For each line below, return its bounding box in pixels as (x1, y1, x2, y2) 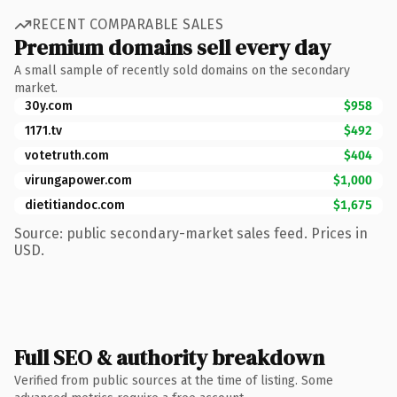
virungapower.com (25, 172, 132, 188)
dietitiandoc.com (25, 197, 125, 213)
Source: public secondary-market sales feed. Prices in (14, 224, 368, 242)
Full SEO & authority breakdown (14, 342, 324, 372)
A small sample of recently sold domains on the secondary (14, 62, 350, 78)
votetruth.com (25, 147, 109, 163)
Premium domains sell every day (14, 32, 331, 62)
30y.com (25, 97, 73, 113)
